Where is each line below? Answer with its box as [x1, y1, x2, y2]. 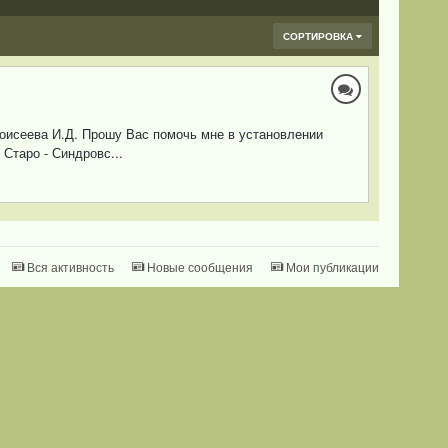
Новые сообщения [146, 258, 253, 276]
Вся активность [26, 258, 114, 276]
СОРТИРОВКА [282, 29, 356, 44]
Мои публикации [285, 258, 379, 276]
